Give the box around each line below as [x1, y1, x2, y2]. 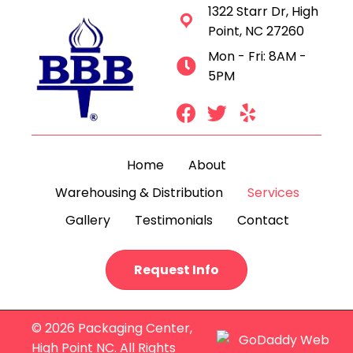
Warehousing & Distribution [54, 184, 223, 203]
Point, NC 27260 [207, 21, 304, 40]
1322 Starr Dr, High [207, 2, 318, 20]
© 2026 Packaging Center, [32, 319, 192, 338]
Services [247, 184, 299, 203]
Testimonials [134, 211, 213, 230]
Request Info [134, 261, 219, 280]
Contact [236, 211, 289, 230]
